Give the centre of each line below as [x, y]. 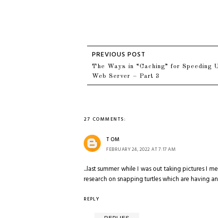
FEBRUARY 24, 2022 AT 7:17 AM [141, 149]
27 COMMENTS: [105, 119]
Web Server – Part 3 [126, 76]
